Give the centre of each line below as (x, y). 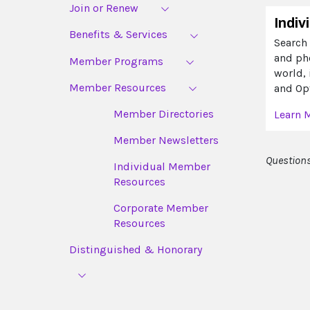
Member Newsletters (166, 140)
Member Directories (164, 114)
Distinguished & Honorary (136, 250)
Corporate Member (161, 208)
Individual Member (162, 167)
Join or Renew (104, 8)
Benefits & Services (118, 35)
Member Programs (116, 61)
